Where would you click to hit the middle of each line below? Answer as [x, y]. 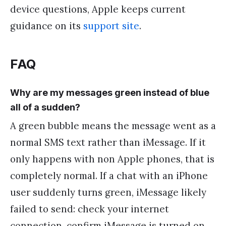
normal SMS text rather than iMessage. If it [108, 143]
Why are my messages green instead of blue [110, 92]
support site [111, 25]
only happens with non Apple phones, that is [112, 159]
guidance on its [47, 25]
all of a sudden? [45, 107]
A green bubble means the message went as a [113, 126]
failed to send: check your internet [90, 209]
